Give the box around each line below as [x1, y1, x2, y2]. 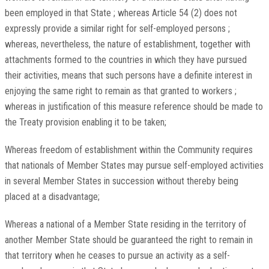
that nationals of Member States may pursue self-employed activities [4, 160, 264, 172]
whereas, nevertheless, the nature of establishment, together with [4, 38, 250, 50]
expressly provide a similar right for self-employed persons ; [4, 23, 230, 35]
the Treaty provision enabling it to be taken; [4, 116, 166, 128]
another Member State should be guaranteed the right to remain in [4, 234, 253, 246]
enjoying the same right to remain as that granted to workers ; [4, 85, 237, 97]
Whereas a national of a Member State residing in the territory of [4, 219, 246, 231]
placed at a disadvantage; [4, 191, 100, 203]
